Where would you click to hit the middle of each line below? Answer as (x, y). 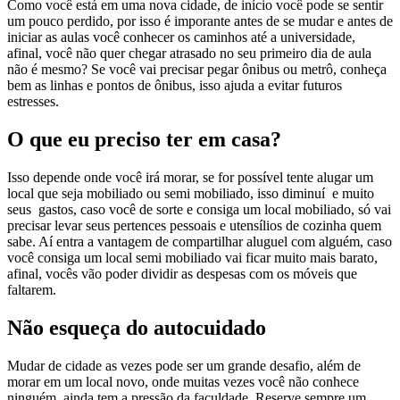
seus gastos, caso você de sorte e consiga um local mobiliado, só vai (199, 209)
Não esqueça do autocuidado (137, 327)
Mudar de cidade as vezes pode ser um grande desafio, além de (184, 365)
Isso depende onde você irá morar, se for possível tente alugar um (190, 177)
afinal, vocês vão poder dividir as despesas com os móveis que (182, 273)
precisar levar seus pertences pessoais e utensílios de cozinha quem (194, 225)
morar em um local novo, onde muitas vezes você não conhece (183, 381)
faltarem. (32, 289)
